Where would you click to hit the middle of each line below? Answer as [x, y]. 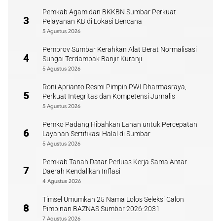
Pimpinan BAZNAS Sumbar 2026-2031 [101, 209]
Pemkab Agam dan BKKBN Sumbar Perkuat [109, 12]
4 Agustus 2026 [62, 181]
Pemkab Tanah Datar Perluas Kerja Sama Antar [115, 162]
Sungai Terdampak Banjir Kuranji [92, 59]
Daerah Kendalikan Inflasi [81, 171]
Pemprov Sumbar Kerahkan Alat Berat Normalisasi [120, 49]
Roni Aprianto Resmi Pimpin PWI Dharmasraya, [114, 87]
